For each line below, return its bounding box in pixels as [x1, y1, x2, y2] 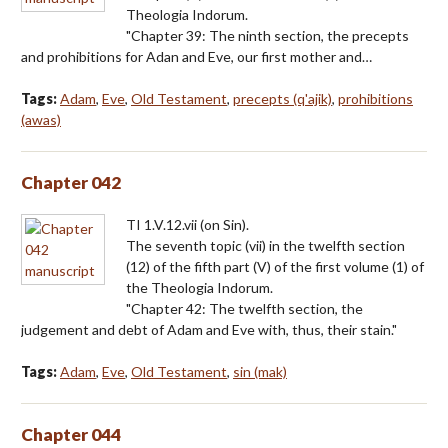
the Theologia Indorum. [126, 278, 273, 296]
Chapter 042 [21, 171, 121, 193]
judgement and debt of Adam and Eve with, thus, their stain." [21, 320, 397, 338]
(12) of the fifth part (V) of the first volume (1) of [126, 257, 424, 275]
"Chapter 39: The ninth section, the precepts [126, 26, 409, 44]
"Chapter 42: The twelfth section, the [126, 299, 363, 317]
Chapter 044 [21, 423, 121, 445]
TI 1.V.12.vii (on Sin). [126, 215, 249, 233]
